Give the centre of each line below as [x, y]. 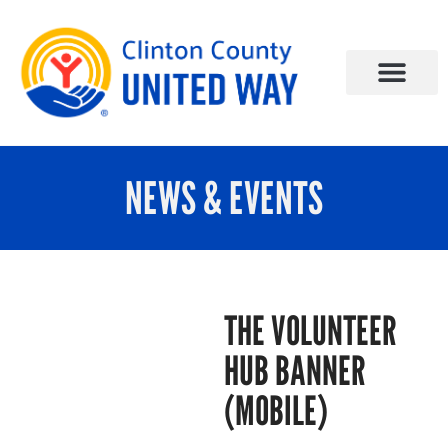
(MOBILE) [276, 409]
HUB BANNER [295, 369]
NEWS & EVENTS [224, 197]
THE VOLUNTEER [310, 329]
